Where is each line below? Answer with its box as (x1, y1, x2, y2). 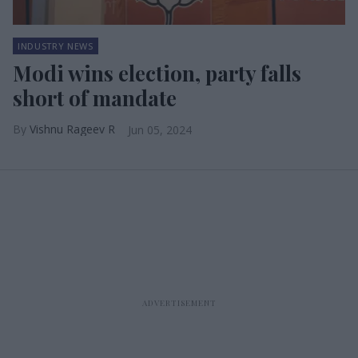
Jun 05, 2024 (128, 122, 192, 137)
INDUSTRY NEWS (18, 40, 93, 52)
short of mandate (13, 84, 177, 112)
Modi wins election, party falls (13, 59, 301, 87)
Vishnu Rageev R (30, 121, 115, 137)
